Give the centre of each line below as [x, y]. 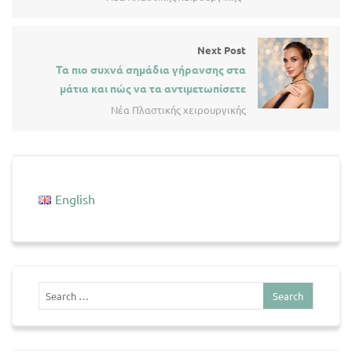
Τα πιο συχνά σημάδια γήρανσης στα [151, 69]
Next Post [222, 49]
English [75, 198]
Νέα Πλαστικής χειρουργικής [178, 109]
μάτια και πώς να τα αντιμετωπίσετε [153, 88]
